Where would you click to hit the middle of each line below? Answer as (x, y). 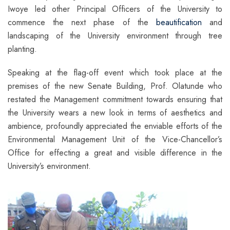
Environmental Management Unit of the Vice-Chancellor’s (115, 139)
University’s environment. (49, 166)
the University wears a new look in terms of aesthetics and (115, 112)
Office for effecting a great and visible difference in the (115, 152)
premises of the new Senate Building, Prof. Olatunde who (115, 86)
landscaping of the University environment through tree (115, 35)
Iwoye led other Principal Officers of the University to (115, 9)
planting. (22, 49)
